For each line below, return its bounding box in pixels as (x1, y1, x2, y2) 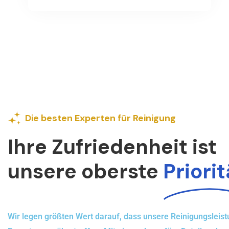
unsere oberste (8, 157, 163, 185)
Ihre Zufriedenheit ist (8, 133, 217, 160)
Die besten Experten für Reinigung (25, 111, 176, 124)
